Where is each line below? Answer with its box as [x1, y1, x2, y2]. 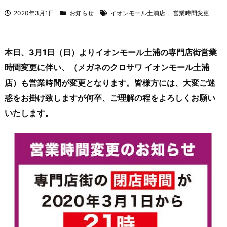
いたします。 [5, 107, 53, 118]
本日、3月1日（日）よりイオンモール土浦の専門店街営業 [5, 47, 217, 57]
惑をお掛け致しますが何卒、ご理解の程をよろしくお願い [5, 92, 215, 103]
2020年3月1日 [14, 9, 54, 17]
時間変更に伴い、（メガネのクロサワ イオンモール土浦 [5, 62, 209, 72]
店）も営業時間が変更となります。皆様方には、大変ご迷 [5, 77, 215, 88]
